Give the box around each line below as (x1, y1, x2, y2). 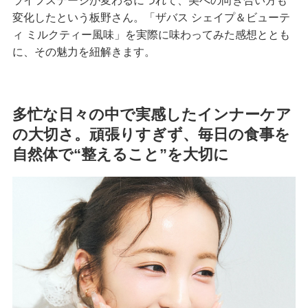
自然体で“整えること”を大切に (12, 146, 229, 163)
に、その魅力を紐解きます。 (12, 46, 155, 58)
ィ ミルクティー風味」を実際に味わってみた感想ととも (12, 29, 290, 41)
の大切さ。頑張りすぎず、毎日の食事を (12, 126, 290, 143)
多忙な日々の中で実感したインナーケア (12, 106, 291, 123)
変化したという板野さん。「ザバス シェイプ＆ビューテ (12, 12, 290, 23)
